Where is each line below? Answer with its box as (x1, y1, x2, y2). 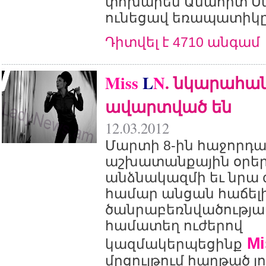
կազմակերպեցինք (105, 236, 242, 252)
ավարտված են (105, 94, 232, 118)
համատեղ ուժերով (105, 218, 243, 233)
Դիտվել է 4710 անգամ (105, 34, 260, 50)
